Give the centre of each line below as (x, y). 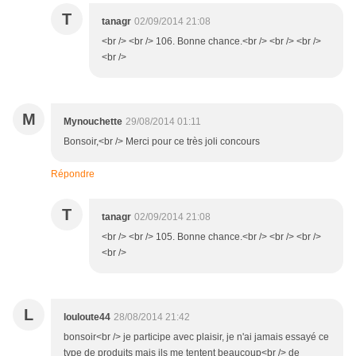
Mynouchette (93, 122)
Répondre (73, 174)
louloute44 (87, 317)
